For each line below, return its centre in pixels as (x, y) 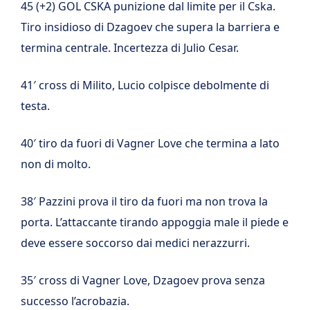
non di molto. (56, 164)
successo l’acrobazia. (75, 301)
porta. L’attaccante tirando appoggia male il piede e (155, 222)
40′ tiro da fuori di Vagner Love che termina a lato (150, 143)
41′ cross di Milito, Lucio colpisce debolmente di (145, 85)
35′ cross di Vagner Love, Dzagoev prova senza (143, 280)
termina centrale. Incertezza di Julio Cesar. (130, 48)
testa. (35, 106)
